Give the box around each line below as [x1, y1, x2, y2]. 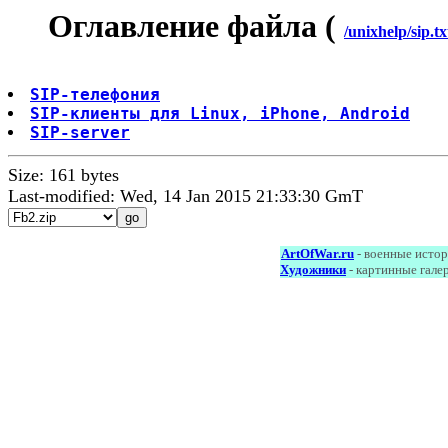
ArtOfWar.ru [281, 246, 354, 262]
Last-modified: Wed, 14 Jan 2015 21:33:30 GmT [8, 186, 363, 207]
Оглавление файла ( [48, 8, 344, 44]
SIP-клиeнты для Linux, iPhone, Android [30, 104, 410, 124]
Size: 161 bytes [8, 165, 119, 186]
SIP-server [30, 123, 130, 143]
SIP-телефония [30, 85, 160, 105]
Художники [280, 262, 346, 278]
